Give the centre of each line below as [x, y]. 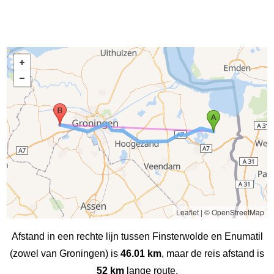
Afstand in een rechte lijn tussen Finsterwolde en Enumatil [137, 236]
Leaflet [187, 212]
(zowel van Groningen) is [65, 253]
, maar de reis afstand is [213, 253]
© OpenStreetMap [234, 212]
